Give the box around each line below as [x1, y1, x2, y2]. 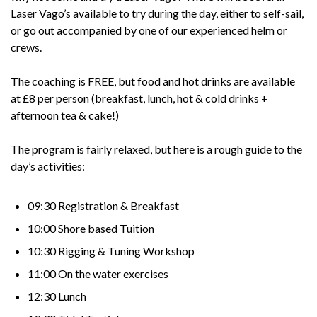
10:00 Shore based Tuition [28, 221, 154, 236]
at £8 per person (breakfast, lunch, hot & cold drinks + [11, 91, 268, 105]
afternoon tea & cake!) [11, 108, 119, 122]
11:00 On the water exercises [28, 267, 168, 281]
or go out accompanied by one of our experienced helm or [11, 23, 287, 38]
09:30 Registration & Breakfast [28, 199, 179, 213]
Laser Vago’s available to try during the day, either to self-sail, [11, 6, 304, 21]
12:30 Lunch [28, 289, 86, 304]
